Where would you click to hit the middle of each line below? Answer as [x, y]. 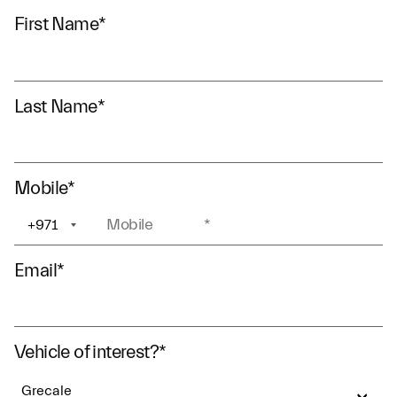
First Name [56, 24]
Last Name [56, 106]
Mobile [41, 188]
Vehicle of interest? [86, 352]
